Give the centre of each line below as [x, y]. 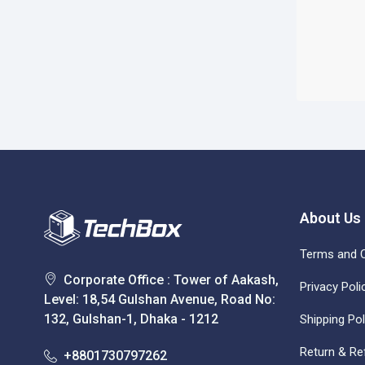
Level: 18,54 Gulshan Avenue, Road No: [159, 299]
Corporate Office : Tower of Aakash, [171, 280]
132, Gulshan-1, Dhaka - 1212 [131, 319]
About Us [330, 218]
